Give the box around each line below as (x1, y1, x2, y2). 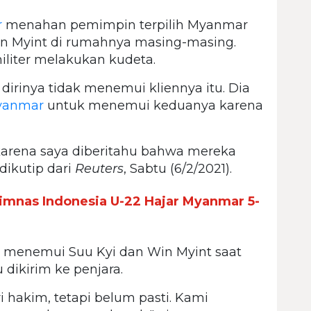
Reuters (75, 160, 124, 176)
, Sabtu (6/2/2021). (124, 160, 232, 176)
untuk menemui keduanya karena (44, 97, 263, 113)
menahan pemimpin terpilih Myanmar (2, 17, 248, 33)
